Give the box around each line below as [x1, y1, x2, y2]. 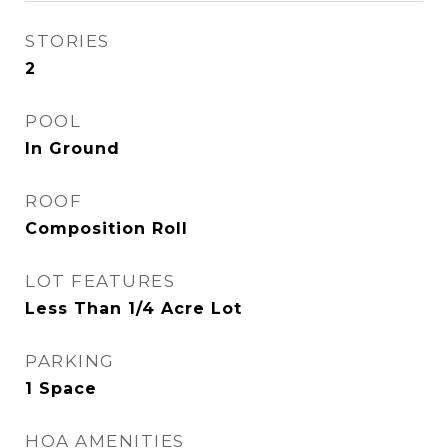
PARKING [25, 351, 115, 371]
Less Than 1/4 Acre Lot [25, 299, 242, 318]
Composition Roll [25, 219, 188, 238]
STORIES [25, 31, 110, 51]
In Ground [25, 139, 120, 158]
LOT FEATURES [25, 271, 175, 291]
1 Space [25, 379, 97, 398]
